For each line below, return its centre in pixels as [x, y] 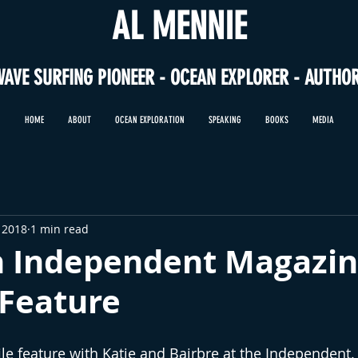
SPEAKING [225, 120]
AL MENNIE [179, 26]
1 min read [60, 229]
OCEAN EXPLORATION [149, 120]
